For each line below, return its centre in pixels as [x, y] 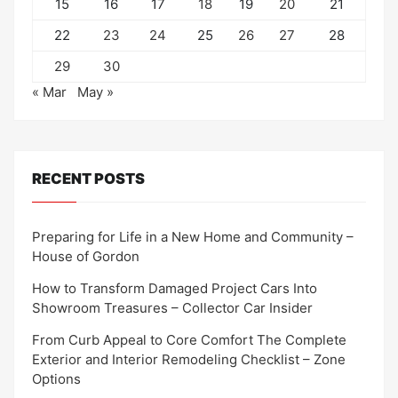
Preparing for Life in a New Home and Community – [193, 236]
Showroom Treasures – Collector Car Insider [172, 307]
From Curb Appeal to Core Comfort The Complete [189, 339]
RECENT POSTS [88, 179]
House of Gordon [86, 256]
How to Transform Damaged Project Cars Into [175, 288]
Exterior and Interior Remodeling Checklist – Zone [189, 359]
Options [56, 378]
